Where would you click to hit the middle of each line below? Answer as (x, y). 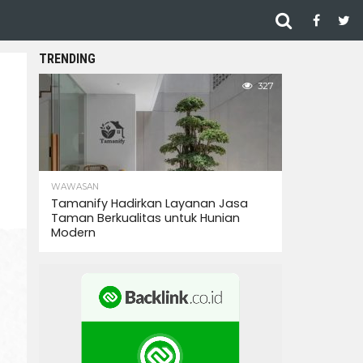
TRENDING (67, 59)
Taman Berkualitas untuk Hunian (145, 218)
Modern (73, 233)
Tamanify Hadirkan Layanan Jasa (149, 203)
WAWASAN (75, 187)
